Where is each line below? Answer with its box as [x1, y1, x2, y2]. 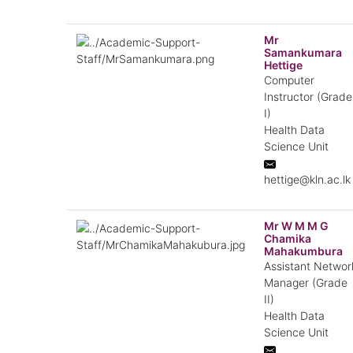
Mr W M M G [263, 219, 329, 232]
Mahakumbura [263, 244, 343, 258]
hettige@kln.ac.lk [263, 173, 351, 186]
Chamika [263, 232, 311, 245]
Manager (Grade [263, 276, 347, 289]
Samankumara [263, 46, 342, 59]
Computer [263, 73, 314, 87]
